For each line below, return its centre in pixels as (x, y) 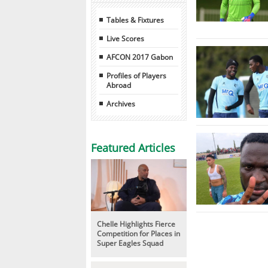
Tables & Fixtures (135, 19)
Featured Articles (133, 147)
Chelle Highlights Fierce (136, 223)
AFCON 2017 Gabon (140, 57)
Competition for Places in (138, 233)
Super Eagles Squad (130, 243)
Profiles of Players (136, 75)
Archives (121, 103)
